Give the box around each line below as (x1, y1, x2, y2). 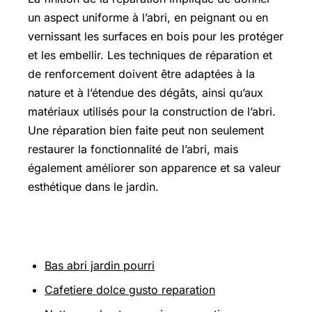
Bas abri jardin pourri (45, 258, 155, 273)
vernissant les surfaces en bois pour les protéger (28, 29, 283, 43)
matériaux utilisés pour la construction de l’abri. (28, 104, 276, 118)
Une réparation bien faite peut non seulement (28, 123, 264, 137)
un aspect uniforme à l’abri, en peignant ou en (28, 10, 268, 24)
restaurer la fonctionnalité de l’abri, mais (28, 142, 238, 156)
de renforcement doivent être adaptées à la (28, 67, 255, 81)
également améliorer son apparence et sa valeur (28, 161, 281, 175)
